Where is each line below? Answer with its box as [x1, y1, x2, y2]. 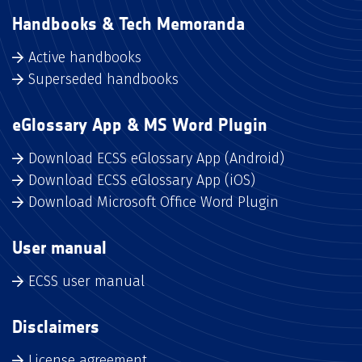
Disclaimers [12, 316, 99, 338]
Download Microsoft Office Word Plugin [28, 193, 279, 211]
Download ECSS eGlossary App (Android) [28, 149, 284, 167]
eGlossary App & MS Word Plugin [12, 114, 267, 136]
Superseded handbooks [28, 70, 179, 88]
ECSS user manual [28, 272, 145, 290]
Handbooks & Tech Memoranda [12, 13, 245, 35]
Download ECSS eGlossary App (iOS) [28, 171, 255, 189]
